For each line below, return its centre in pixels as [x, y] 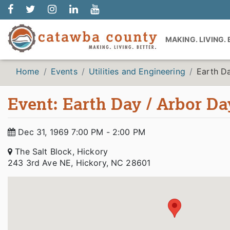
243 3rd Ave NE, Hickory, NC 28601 [79, 163]
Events [64, 71]
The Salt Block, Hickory [60, 151]
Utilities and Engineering [137, 71]
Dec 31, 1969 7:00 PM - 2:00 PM [81, 132]
